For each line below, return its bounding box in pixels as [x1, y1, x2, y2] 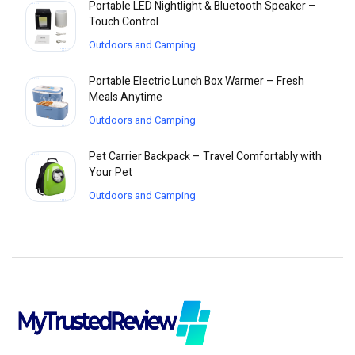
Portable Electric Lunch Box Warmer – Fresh [89, 73, 304, 90]
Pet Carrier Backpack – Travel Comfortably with [89, 148, 322, 166]
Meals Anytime [89, 89, 162, 106]
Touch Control [89, 13, 158, 31]
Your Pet [89, 164, 132, 181]
